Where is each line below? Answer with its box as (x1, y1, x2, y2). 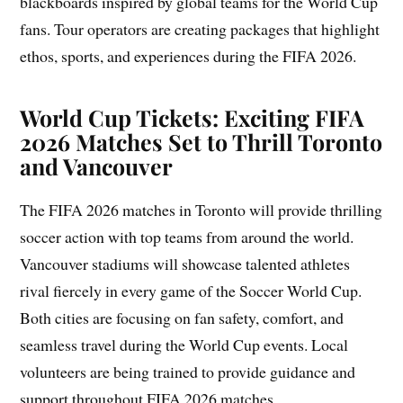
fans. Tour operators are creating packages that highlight (20, 17, 381, 40)
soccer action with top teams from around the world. (20, 225, 354, 247)
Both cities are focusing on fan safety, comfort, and (20, 306, 345, 328)
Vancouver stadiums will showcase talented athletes (20, 252, 351, 274)
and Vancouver (20, 150, 174, 181)
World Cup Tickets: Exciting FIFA (20, 102, 365, 132)
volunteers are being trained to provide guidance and (20, 360, 356, 382)
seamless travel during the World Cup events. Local (20, 333, 349, 355)
